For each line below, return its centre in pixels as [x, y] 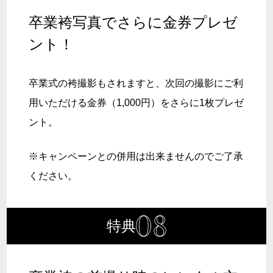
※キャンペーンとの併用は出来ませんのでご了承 [136, 156]
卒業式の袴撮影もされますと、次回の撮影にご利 [136, 83]
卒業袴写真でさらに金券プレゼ [133, 22]
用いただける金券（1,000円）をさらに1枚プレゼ [136, 102]
